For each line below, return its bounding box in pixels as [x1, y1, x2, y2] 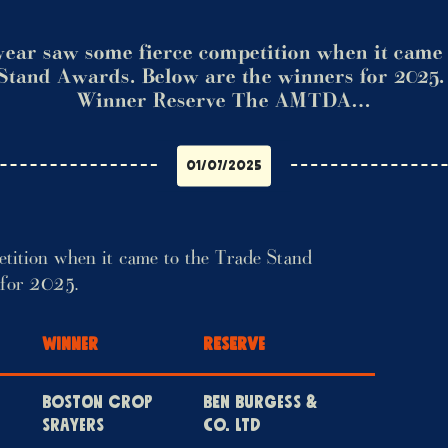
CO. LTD [203, 417, 261, 435]
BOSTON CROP [42, 394, 152, 412]
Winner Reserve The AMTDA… [77, 92, 371, 112]
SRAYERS [42, 417, 104, 435]
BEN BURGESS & [203, 394, 317, 412]
